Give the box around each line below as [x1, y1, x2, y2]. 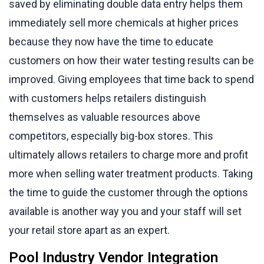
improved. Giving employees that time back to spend [9, 72, 254, 85]
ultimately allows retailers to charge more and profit [9, 148, 248, 161]
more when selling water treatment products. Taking [9, 167, 253, 180]
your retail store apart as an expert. [9, 223, 170, 236]
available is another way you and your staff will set [9, 204, 242, 217]
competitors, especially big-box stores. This [9, 129, 213, 142]
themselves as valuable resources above [9, 110, 200, 123]
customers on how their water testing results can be [9, 54, 254, 67]
